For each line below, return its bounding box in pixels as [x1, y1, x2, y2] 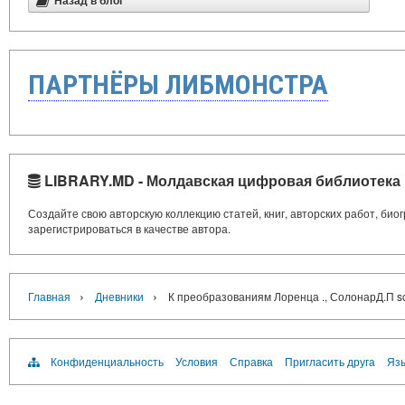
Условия [175, 353, 218, 369]
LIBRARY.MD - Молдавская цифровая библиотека [41, 170, 400, 191]
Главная [28, 288, 71, 304]
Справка [230, 353, 273, 369]
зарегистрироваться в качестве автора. [28, 221, 231, 236]
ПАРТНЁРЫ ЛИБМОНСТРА [28, 69, 328, 100]
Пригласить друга [285, 353, 375, 369]
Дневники [95, 288, 144, 304]
